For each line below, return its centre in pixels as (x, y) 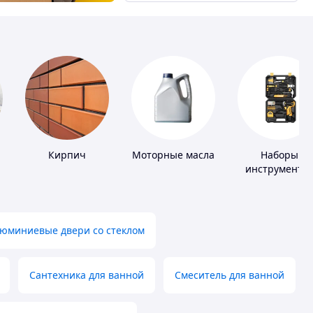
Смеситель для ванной (230, 275)
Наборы (279, 155)
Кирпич (67, 155)
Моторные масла (173, 155)
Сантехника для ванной (87, 275)
